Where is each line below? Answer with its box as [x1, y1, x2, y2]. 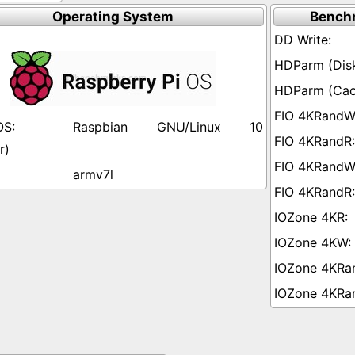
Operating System [52, 9, 174, 25]
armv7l [73, 166, 113, 182]
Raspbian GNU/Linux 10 [73, 119, 263, 135]
